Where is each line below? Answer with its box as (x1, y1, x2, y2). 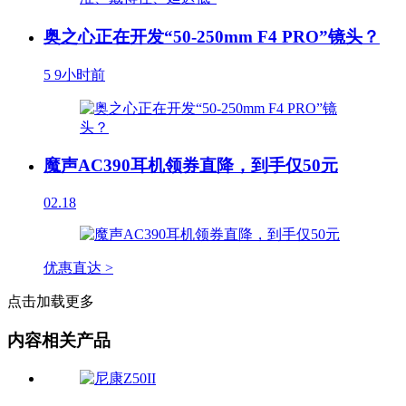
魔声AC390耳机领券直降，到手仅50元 (43, 156, 338, 176)
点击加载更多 (7, 294, 94, 310)
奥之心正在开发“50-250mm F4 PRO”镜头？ (43, 27, 380, 46)
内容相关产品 (7, 330, 111, 350)
